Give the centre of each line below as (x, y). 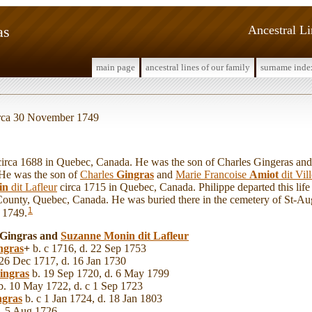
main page (116, 67)
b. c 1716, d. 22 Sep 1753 (88, 249)
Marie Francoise (212, 174)
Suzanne (82, 236)
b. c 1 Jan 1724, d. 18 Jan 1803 (92, 299)
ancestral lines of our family (198, 67)
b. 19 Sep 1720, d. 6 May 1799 (99, 274)
